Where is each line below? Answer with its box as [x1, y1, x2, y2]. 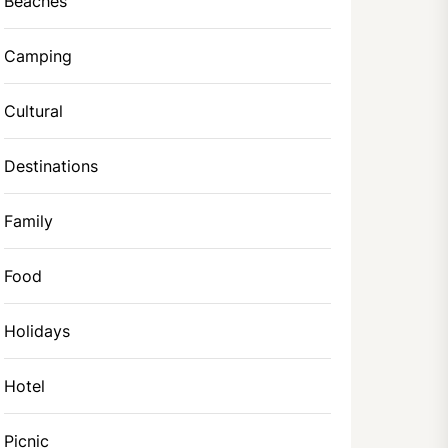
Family [4, 211, 54, 231]
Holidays [4, 321, 71, 341]
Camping [4, 46, 73, 66]
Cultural [4, 101, 64, 121]
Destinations [4, 156, 99, 176]
